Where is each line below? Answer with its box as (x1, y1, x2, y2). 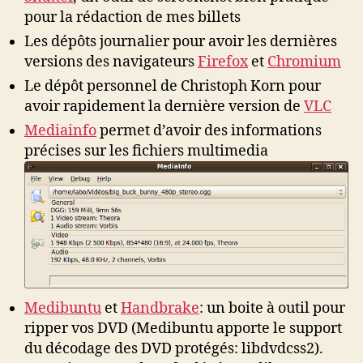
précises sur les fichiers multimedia (24, 141, 268, 160)
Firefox (198, 52, 248, 71)
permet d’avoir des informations (96, 121, 322, 140)
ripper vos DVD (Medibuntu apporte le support (24, 318, 342, 338)
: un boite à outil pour (199, 298, 345, 318)
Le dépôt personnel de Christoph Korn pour (24, 76, 321, 96)
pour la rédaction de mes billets (24, 7, 241, 27)
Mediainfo (24, 121, 96, 140)
